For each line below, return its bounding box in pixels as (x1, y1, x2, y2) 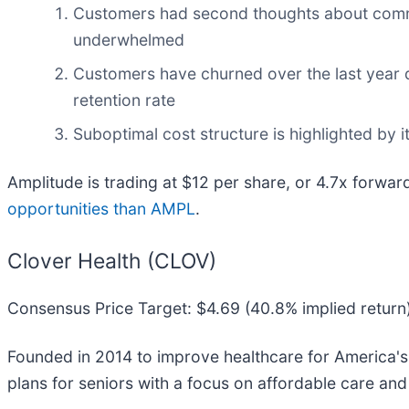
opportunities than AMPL (7, 199, 195, 219)
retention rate (73, 90, 175, 110)
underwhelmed (73, 30, 184, 50)
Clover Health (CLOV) (7, 248, 216, 275)
